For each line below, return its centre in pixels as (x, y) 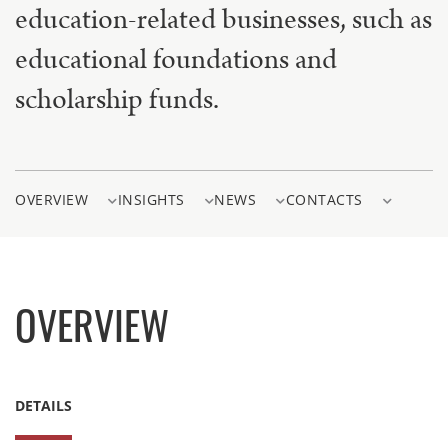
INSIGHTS (151, 199)
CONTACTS (324, 199)
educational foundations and (176, 59)
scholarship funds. (117, 99)
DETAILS (43, 405)
